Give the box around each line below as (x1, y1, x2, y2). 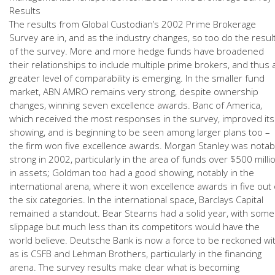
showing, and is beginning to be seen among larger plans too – (9, 126, 270, 138)
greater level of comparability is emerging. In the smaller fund (9, 72, 265, 84)
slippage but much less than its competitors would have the (9, 220, 260, 233)
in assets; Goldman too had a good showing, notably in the (9, 166, 254, 179)
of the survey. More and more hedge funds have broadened (9, 45, 264, 57)
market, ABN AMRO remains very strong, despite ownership (9, 85, 258, 98)
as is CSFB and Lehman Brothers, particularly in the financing (9, 247, 261, 260)
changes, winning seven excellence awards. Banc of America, (9, 99, 262, 111)
